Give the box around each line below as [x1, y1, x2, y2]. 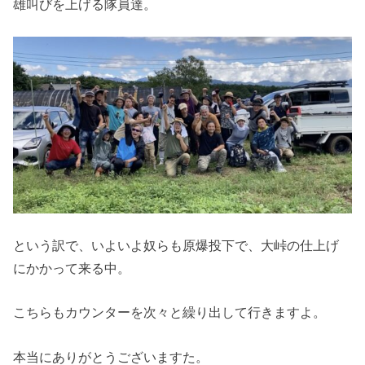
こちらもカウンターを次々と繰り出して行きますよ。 [13, 305, 327, 320]
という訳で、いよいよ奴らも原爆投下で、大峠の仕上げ [13, 237, 340, 253]
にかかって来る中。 [13, 260, 131, 275]
